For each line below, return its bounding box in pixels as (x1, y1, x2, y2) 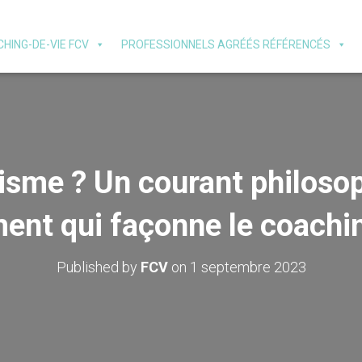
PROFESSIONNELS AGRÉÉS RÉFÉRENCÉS (121, 38, 330, 51)
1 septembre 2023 (189, 259, 306, 276)
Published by (56, 259, 141, 276)
